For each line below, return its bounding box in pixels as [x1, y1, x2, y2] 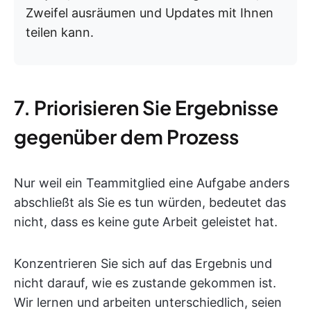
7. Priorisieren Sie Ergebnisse [14, 95, 278, 120]
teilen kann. [26, 25, 94, 40]
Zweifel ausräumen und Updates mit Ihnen [26, 6, 274, 21]
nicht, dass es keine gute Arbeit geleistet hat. [14, 215, 278, 230]
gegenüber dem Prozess [14, 124, 239, 149]
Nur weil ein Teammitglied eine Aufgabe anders [14, 176, 289, 191]
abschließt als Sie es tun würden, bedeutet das [14, 195, 286, 210]
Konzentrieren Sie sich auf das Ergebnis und [14, 256, 272, 271]
